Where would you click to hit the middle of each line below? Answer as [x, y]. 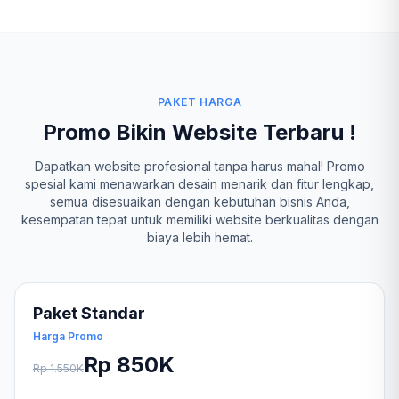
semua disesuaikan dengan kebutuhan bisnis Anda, [199, 202]
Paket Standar [89, 313]
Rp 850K [129, 365]
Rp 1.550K [58, 368]
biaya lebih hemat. [199, 237]
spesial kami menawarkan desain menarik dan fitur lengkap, [199, 184]
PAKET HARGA [199, 102]
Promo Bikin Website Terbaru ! [199, 132]
